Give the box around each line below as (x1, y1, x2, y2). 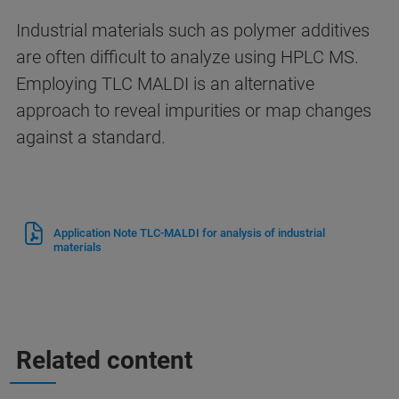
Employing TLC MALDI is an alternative (16, 73, 314, 95)
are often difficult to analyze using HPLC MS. (16, 46, 359, 69)
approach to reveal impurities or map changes (16, 100, 371, 122)
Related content (16, 346, 192, 376)
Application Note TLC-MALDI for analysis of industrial (53, 226, 325, 240)
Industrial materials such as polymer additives (16, 20, 370, 42)
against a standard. (16, 126, 170, 149)
